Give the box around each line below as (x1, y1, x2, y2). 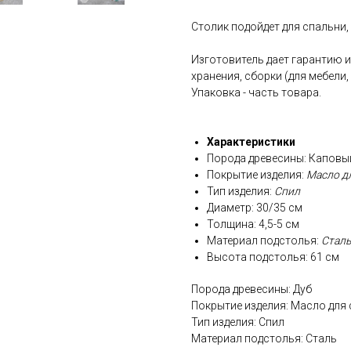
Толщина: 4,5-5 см (207, 218, 299, 231)
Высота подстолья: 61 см (207, 251, 339, 264)
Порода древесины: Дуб (191, 283, 312, 296)
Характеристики (207, 136, 295, 149)
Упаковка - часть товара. (191, 86, 321, 100)
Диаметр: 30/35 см (207, 201, 302, 215)
